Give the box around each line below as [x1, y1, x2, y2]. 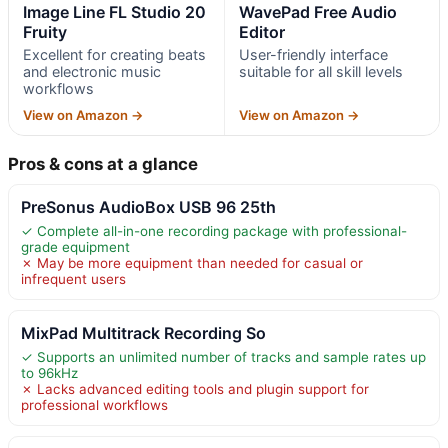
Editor [238, 21, 285, 42]
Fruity [23, 21, 67, 42]
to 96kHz [21, 364, 78, 381]
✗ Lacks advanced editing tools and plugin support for [21, 380, 369, 397]
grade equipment [21, 238, 130, 255]
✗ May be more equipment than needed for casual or [21, 254, 363, 271]
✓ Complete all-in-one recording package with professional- [21, 222, 407, 239]
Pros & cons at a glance [8, 153, 198, 174]
